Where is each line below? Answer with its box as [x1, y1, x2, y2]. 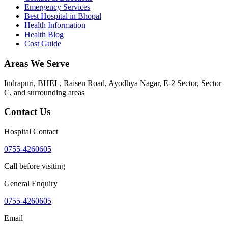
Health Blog [24, 30, 64, 39]
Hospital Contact [4, 127, 58, 136]
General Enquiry [4, 179, 58, 188]
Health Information [24, 21, 85, 30]
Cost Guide [24, 39, 61, 48]
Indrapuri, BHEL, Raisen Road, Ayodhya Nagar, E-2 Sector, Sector [4, 78, 221, 88]
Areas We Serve [4, 58, 69, 69]
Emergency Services [24, 3, 90, 12]
